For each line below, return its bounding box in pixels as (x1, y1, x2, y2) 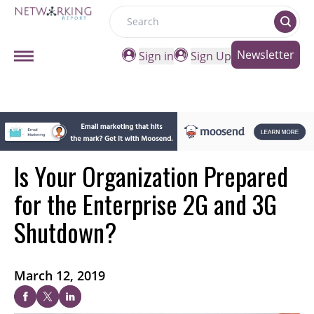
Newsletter (237, 47, 294, 62)
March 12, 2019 (14, 267, 105, 285)
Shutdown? (14, 213, 116, 251)
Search (109, 21, 146, 37)
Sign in (139, 48, 174, 64)
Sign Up (191, 48, 231, 64)
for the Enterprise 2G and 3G (14, 185, 277, 223)
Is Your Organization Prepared (14, 157, 288, 195)
